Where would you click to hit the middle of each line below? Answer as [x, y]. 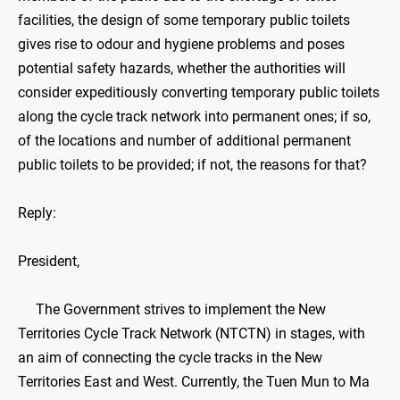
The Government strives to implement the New [172, 310]
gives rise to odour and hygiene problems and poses [181, 45]
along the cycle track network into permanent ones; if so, [194, 117]
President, [49, 262]
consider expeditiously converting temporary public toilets [199, 93]
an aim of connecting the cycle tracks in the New [170, 358]
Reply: [37, 213]
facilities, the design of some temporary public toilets [184, 21]
